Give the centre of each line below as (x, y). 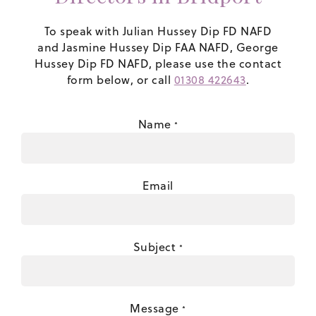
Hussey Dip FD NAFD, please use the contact (158, 64)
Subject (156, 247)
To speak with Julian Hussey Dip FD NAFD (158, 31)
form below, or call (120, 80)
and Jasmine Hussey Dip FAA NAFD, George (158, 48)
